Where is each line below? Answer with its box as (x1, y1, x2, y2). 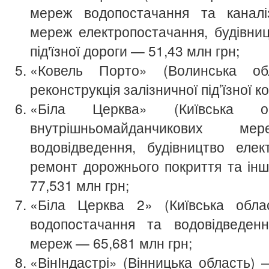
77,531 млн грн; (30, 175, 129, 195)
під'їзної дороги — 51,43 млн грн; (30, 41, 243, 60)
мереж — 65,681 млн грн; (30, 233, 192, 252)
